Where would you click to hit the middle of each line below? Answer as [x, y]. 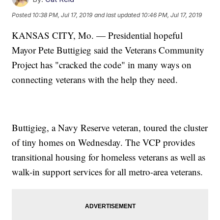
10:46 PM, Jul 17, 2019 [172, 15]
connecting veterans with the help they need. [95, 80]
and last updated [117, 15]
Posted [22, 15]
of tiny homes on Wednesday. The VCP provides [104, 142]
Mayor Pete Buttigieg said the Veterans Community [108, 50]
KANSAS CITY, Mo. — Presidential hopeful [97, 35]
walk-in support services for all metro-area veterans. [108, 172]
